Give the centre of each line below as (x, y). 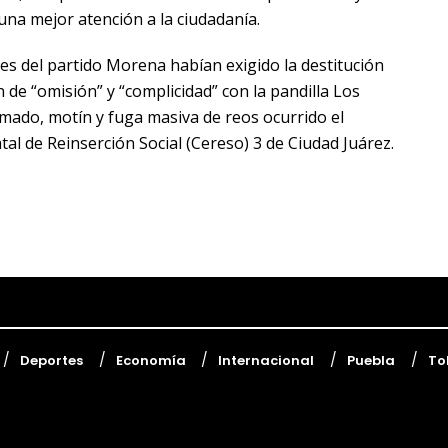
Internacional (266, 360)
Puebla (370, 360)
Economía (150, 360)
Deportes (52, 360)
